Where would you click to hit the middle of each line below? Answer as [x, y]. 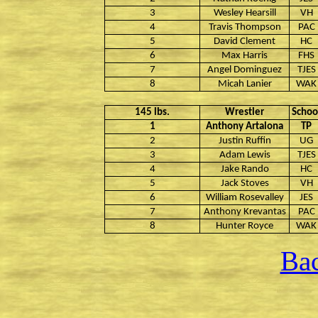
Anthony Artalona [245, 127]
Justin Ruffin [245, 141]
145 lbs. [152, 113]
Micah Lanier [245, 84]
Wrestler [245, 113]
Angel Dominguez [245, 70]
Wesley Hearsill [245, 13]
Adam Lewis [245, 155]
